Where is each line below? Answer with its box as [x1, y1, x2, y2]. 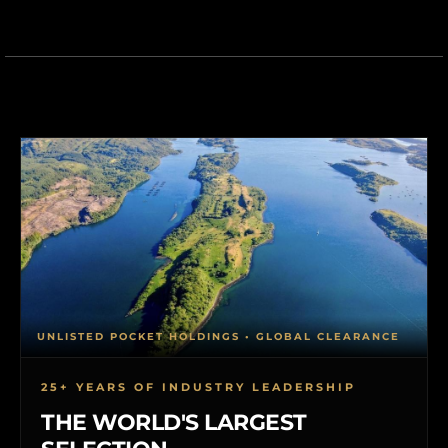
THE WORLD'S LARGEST [41, 408, 307, 436]
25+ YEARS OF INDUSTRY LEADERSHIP [41, 379, 356, 394]
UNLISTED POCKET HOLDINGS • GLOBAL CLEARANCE [37, 329, 400, 343]
